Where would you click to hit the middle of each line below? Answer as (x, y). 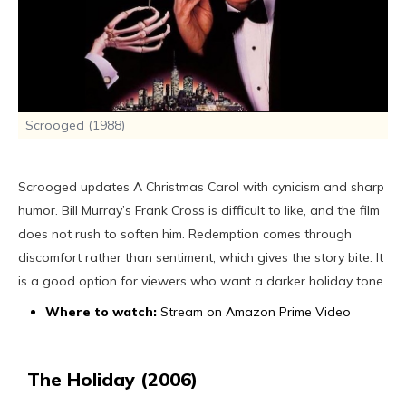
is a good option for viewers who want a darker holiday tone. (202, 280)
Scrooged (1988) (75, 125)
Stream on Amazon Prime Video (254, 311)
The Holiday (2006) (112, 379)
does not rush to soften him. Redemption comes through (185, 233)
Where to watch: (101, 311)
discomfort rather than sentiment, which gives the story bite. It (201, 257)
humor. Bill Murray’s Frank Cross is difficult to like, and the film (199, 210)
